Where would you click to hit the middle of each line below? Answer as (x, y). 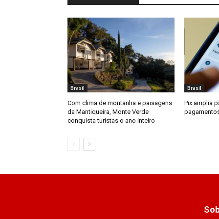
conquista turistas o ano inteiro (111, 121)
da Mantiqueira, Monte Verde (108, 112)
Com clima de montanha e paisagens (120, 103)
